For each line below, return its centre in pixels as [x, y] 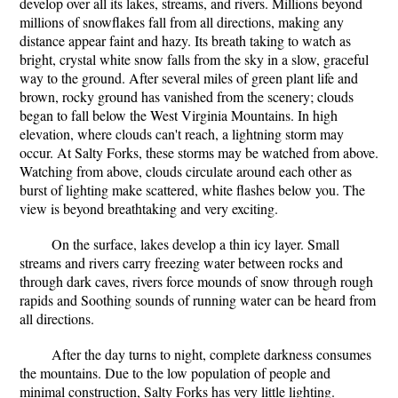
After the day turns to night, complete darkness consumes [211, 354]
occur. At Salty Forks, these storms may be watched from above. [199, 152]
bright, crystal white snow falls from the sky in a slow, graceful [194, 59]
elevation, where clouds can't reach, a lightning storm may [182, 134]
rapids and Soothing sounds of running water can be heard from [198, 300]
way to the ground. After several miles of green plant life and [189, 78]
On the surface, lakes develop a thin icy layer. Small [195, 244]
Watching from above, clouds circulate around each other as [186, 171]
